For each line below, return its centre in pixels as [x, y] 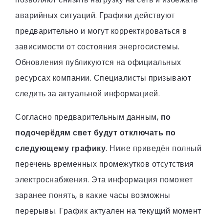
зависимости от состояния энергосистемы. [98, 46]
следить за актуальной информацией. [88, 93]
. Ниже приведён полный [153, 148]
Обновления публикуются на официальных [98, 62]
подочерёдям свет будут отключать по [96, 132]
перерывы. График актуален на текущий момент [108, 211]
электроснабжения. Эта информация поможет [104, 179]
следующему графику [60, 148]
